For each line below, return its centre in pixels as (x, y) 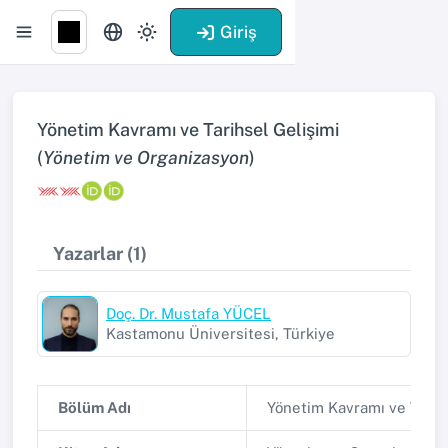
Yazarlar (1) (100, 254)
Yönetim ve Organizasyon (146, 157)
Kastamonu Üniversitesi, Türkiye (220, 334)
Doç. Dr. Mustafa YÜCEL (188, 314)
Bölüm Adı (94, 408)
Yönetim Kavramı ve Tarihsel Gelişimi (188, 129)
